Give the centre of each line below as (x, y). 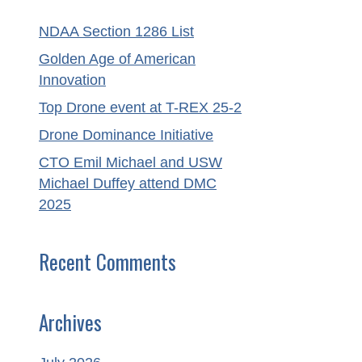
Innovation (72, 80)
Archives (70, 322)
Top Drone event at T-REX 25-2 (140, 108)
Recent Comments (107, 262)
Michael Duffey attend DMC (128, 184)
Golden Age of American (117, 59)
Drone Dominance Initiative (126, 135)
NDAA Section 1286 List (116, 32)
